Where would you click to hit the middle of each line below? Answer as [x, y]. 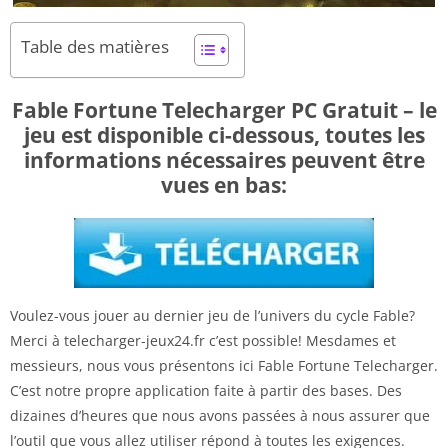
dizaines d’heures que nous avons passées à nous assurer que [220, 415]
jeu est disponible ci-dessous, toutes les [224, 134]
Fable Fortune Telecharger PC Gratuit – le [224, 109]
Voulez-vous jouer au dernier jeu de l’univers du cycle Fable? [212, 315]
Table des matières [95, 46]
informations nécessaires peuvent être [224, 159]
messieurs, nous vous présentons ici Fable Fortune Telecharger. [224, 365]
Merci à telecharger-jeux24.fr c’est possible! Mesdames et [203, 340]
